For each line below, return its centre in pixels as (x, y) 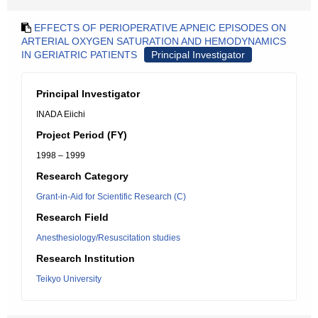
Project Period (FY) (82, 135)
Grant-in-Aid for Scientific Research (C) (111, 197)
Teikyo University (69, 279)
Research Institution (86, 258)
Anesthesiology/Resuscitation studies (108, 238)
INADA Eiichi (61, 114)
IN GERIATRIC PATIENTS (79, 55)
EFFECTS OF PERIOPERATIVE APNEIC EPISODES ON (160, 28)
